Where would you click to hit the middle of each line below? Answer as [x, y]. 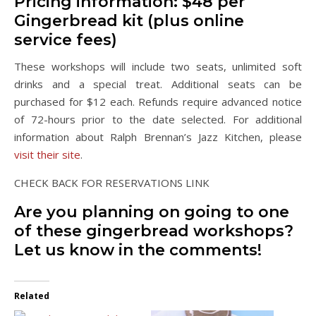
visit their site [47, 154]
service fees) [66, 39]
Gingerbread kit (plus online [129, 20]
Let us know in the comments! [138, 250]
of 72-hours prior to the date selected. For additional [158, 119]
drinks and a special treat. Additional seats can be [158, 84]
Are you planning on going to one [152, 212]
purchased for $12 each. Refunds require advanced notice [158, 101]
